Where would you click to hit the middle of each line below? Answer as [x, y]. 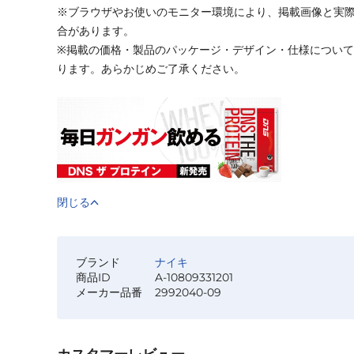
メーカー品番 [109, 292]
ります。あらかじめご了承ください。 [151, 69]
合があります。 [96, 31]
